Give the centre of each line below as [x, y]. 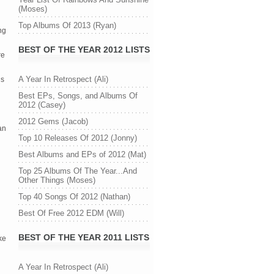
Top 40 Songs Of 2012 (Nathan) [74, 197]
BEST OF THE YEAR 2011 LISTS [84, 237]
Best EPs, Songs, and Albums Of [78, 96]
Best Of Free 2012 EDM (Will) [71, 213]
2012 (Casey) [42, 105]
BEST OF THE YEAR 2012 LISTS [84, 50]
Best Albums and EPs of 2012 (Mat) [82, 154]
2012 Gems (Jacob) [53, 121]
